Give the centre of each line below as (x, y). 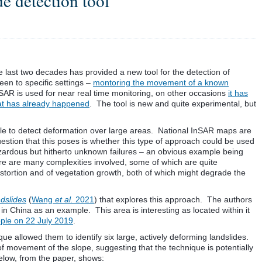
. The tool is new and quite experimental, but (173, 104)
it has (238, 93)
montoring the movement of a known (161, 82)
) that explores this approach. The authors (173, 199)
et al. (64, 199)
